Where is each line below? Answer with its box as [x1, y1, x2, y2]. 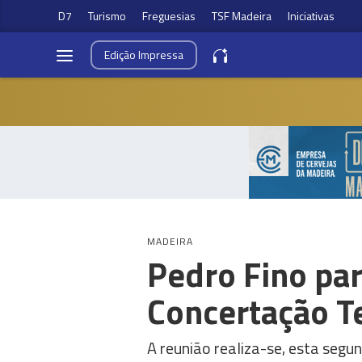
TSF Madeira [212, 7, 271, 24]
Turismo [88, 7, 126, 24]
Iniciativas [288, 7, 335, 24]
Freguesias [142, 7, 196, 24]
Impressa [138, 46, 183, 63]
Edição [104, 46, 138, 63]
